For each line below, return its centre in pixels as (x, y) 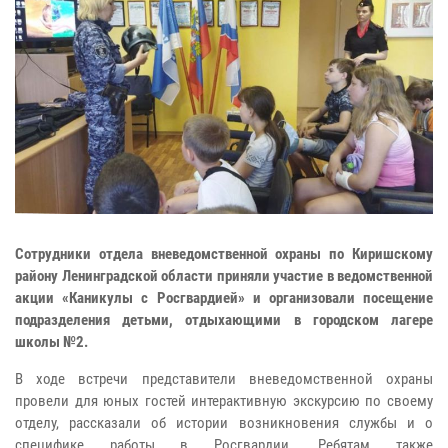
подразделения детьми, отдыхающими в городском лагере (224, 319)
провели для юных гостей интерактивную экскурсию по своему (224, 400)
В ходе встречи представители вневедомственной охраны (224, 378)
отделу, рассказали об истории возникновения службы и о (224, 422)
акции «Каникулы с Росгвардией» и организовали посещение (224, 297)
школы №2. (51, 341)
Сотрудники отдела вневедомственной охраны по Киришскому (224, 253)
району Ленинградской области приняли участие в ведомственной (224, 275)
